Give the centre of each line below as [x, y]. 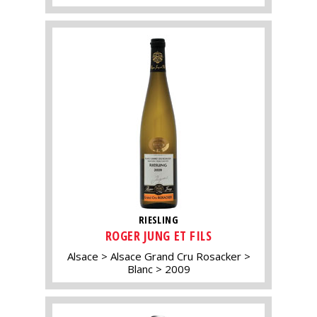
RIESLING [158, 220]
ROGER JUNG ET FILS [158, 236]
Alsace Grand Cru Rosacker [175, 257]
